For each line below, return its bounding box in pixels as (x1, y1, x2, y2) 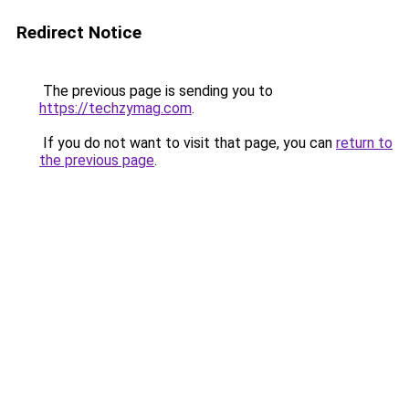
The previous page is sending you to (39, 82, 273, 100)
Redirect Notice (16, 22, 142, 43)
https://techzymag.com (39, 100, 192, 117)
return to (336, 134, 393, 152)
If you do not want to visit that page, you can (39, 134, 336, 152)
